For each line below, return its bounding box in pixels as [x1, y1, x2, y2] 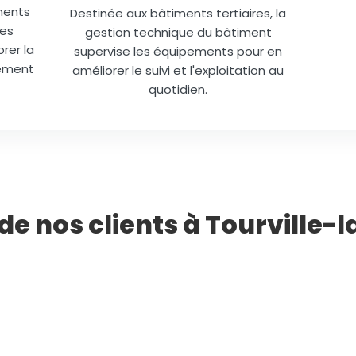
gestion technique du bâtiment [84, 24, 272, 41]
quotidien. [149, 81, 207, 98]
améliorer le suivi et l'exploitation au [72, 62, 284, 79]
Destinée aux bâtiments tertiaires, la [70, 5, 286, 21]
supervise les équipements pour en [74, 43, 282, 60]
